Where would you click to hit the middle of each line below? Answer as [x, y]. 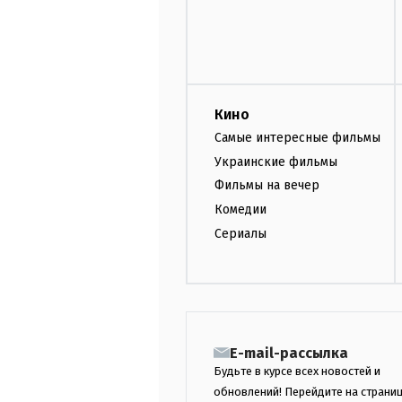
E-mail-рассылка [289, 353]
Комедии [240, 210]
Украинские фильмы [276, 162]
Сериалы [240, 233]
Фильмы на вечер [267, 186]
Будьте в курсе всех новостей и [297, 371]
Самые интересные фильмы [297, 137]
